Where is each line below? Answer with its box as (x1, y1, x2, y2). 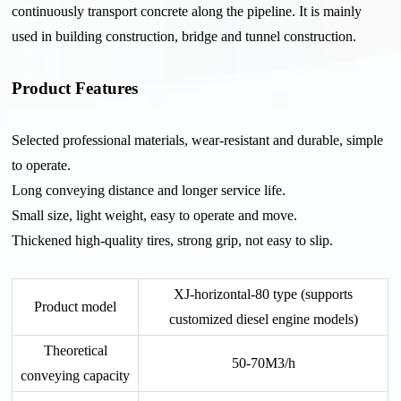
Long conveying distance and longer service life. (12, 183, 286, 199)
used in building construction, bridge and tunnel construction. (12, 29, 357, 45)
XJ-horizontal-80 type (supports (174, 286, 354, 303)
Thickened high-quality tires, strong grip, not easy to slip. (12, 233, 334, 249)
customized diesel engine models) (168, 311, 358, 328)
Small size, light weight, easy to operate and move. (12, 208, 298, 224)
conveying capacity (21, 368, 131, 384)
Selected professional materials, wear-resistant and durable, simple (12, 132, 384, 149)
